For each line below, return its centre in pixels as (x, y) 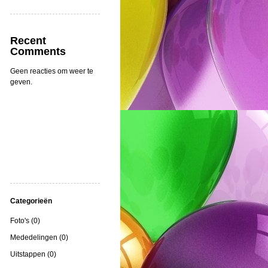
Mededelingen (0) (39, 237)
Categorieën (31, 201)
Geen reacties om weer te (52, 71)
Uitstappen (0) (33, 254)
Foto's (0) (25, 220)
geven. (21, 82)
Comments (38, 51)
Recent (28, 40)
